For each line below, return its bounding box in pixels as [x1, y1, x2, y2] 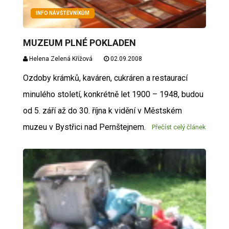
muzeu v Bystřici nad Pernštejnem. [22, 122, 146, 132]
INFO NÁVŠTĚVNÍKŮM [35, 10, 89, 16]
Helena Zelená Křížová [27, 55, 93, 62]
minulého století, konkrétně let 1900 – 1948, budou [22, 89, 203, 99]
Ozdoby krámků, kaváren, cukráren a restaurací [22, 73, 188, 83]
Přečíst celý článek [152, 123, 207, 131]
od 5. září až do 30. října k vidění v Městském [22, 106, 182, 116]
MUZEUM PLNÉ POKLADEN [22, 37, 136, 48]
